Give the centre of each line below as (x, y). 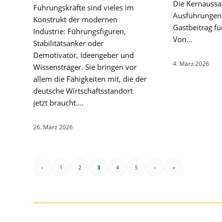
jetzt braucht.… (58, 102)
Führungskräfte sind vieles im (83, 7)
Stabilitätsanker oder (68, 43)
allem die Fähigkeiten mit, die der (90, 79)
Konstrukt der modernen (75, 19)
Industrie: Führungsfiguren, (80, 31)
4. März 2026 (191, 64)
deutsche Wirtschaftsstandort (83, 90)
